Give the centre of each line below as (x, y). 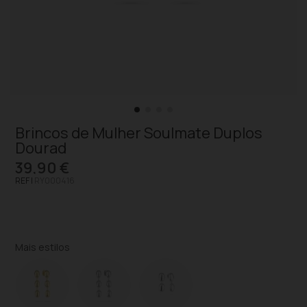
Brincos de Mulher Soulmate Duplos (139, 133)
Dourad (41, 148)
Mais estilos (43, 247)
